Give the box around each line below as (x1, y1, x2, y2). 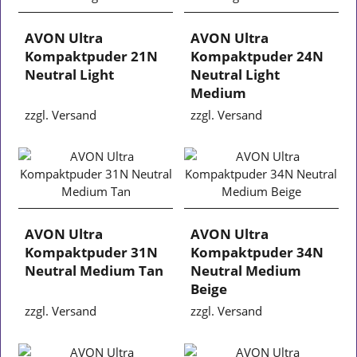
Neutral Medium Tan (25, 261, 164, 280)
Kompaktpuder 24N (190, 46, 324, 65)
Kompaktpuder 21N (25, 46, 159, 65)
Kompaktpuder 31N (25, 242, 159, 261)
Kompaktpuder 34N (190, 242, 324, 261)
